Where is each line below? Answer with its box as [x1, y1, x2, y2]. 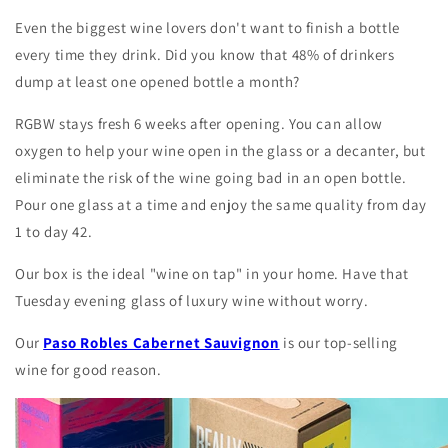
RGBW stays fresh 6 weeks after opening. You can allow [15, 113, 383, 133]
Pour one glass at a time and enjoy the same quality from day [15, 194, 428, 214]
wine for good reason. [15, 359, 166, 379]
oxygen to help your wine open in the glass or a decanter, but [15, 140, 426, 160]
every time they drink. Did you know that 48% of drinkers [15, 44, 395, 64]
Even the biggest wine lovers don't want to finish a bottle [15, 17, 400, 37]
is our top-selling [279, 332, 398, 352]
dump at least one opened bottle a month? [15, 71, 301, 91]
